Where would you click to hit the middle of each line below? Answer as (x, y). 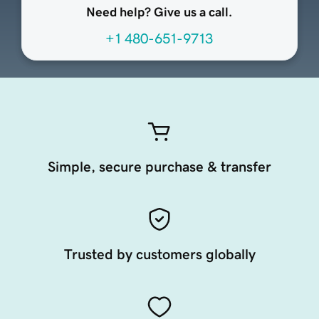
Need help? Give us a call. (159, 12)
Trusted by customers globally (159, 255)
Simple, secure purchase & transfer (159, 167)
